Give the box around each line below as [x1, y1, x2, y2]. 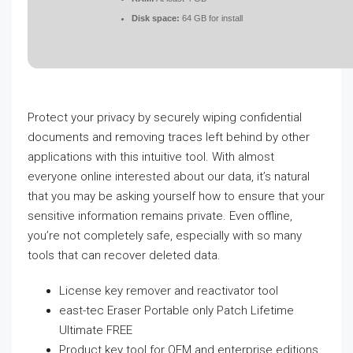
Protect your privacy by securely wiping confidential [28, 110, 302, 124]
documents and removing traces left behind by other [28, 130, 310, 144]
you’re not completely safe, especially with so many [28, 229, 302, 243]
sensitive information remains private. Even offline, [28, 209, 292, 223]
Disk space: [132, 13, 180, 23]
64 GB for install [180, 13, 243, 23]
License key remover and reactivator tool [59, 284, 278, 298]
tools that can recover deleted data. [28, 248, 221, 262]
